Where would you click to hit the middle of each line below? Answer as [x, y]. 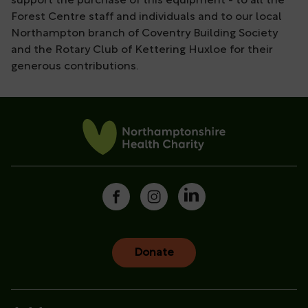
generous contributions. [75, 67]
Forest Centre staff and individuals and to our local [146, 18]
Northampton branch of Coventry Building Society [144, 34]
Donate [154, 253]
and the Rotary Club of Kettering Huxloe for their [142, 51]
